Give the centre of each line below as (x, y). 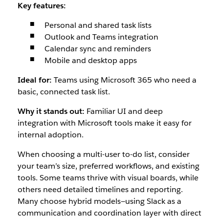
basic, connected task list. (64, 92)
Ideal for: (34, 80)
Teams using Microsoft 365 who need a (124, 80)
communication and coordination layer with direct (109, 213)
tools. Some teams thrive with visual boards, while (108, 178)
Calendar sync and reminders (98, 49)
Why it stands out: (51, 111)
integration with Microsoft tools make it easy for (104, 123)
